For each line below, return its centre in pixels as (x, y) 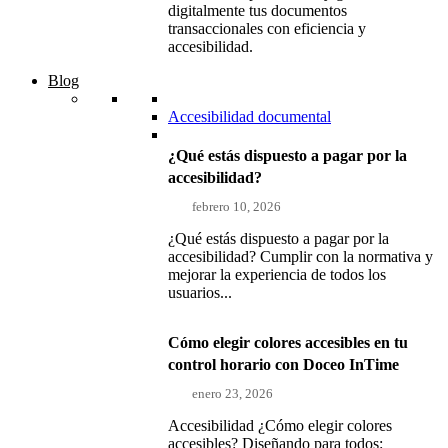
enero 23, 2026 (233, 393)
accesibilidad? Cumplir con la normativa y (300, 256)
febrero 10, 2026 (237, 206)
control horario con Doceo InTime (283, 364)
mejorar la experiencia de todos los (277, 274)
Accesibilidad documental (249, 116)
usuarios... (200, 292)
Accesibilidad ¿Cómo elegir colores (280, 425)
